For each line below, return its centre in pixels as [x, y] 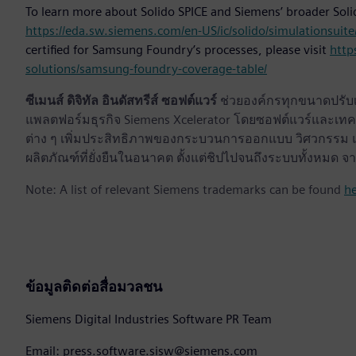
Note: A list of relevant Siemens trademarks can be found [185, 190]
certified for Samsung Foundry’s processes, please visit [178, 50]
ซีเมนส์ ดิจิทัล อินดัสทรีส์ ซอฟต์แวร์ [121, 101]
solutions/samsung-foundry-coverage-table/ [146, 69]
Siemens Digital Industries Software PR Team [149, 319]
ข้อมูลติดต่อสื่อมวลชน [94, 287]
